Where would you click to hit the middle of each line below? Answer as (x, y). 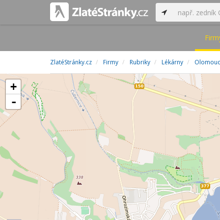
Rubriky (140, 62)
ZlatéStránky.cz (71, 62)
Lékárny (172, 62)
